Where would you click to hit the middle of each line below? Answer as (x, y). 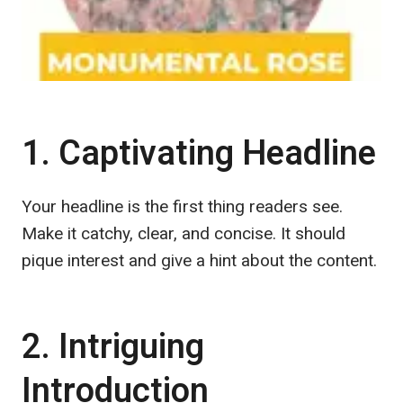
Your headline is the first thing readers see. (182, 206)
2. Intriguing (113, 347)
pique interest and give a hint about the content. (199, 260)
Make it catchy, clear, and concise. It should (184, 233)
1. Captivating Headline (199, 153)
